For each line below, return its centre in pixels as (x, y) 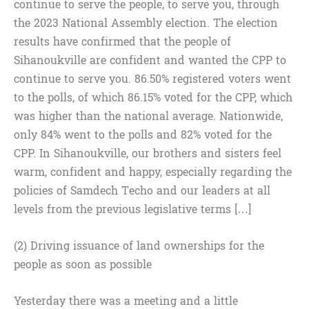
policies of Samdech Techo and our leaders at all (142, 191)
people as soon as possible (83, 265)
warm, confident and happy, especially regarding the (153, 172)
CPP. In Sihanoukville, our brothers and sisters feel (148, 154)
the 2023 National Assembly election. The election (146, 23)
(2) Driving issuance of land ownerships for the (139, 246)
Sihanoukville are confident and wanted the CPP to (150, 61)
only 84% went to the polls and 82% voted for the (143, 135)
